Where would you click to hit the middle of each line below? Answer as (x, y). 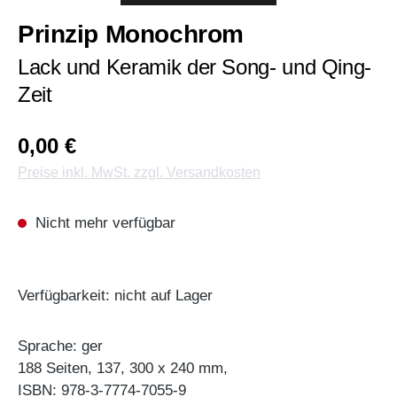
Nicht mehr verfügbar (103, 223)
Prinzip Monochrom (131, 35)
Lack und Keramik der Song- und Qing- (195, 67)
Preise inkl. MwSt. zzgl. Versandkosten (139, 173)
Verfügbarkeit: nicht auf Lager (115, 296)
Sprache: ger (60, 346)
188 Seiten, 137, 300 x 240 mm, (123, 369)
